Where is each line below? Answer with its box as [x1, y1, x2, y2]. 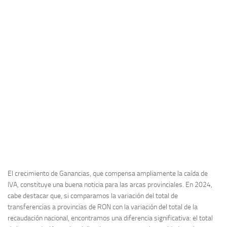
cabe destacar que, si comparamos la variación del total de [8, 191, 178, 200]
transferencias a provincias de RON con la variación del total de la [8, 202, 198, 211]
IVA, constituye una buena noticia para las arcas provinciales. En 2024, [8, 180, 212, 189]
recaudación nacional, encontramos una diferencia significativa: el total [8, 213, 213, 222]
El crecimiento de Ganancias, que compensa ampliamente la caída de [8, 169, 208, 178]
